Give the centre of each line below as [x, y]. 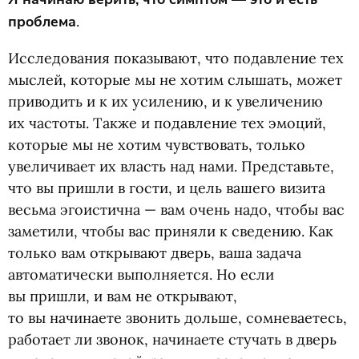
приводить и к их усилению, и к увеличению [165, 101]
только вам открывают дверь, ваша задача [155, 253]
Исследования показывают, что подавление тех [176, 58]
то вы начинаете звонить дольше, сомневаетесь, [177, 318]
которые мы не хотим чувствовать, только [157, 145]
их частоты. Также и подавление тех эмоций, [167, 123]
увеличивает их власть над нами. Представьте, [171, 166]
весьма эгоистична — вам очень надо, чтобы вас [176, 210]
